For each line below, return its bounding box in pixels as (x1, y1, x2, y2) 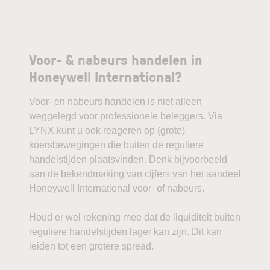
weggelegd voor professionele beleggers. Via (29, 111, 222, 121)
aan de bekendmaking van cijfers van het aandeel (29, 169, 241, 179)
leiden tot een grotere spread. (29, 241, 154, 251)
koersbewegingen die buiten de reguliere (29, 140, 204, 150)
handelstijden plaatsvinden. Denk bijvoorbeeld (29, 154, 227, 165)
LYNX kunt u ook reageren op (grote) (29, 125, 185, 136)
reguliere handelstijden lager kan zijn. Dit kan (29, 227, 222, 237)
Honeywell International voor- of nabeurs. (29, 183, 204, 193)
